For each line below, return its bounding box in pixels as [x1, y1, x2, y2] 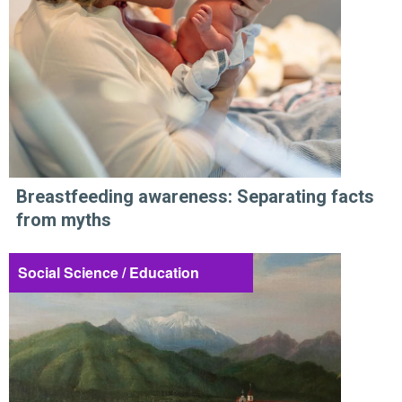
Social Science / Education [18, 261, 199, 283]
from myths [16, 208, 111, 231]
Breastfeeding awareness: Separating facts [16, 185, 374, 207]
